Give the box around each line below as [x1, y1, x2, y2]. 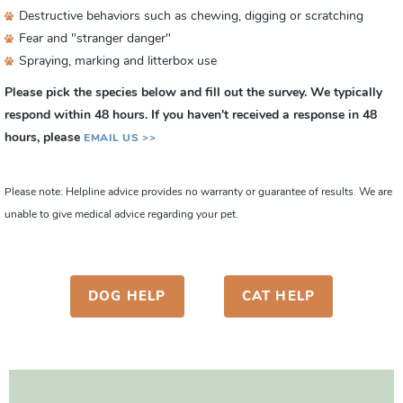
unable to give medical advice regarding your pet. [4, 210, 238, 221]
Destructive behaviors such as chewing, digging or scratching [19, 10, 363, 24]
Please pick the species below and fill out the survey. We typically [4, 86, 382, 101]
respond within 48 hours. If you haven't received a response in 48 [4, 109, 377, 123]
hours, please [4, 131, 84, 146]
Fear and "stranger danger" [19, 32, 171, 47]
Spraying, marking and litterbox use [19, 55, 217, 69]
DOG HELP [87, 291, 166, 305]
